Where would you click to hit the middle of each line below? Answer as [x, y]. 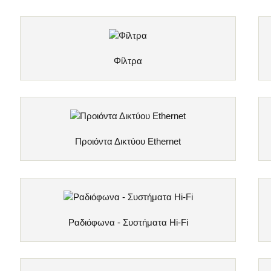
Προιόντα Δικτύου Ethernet [128, 142]
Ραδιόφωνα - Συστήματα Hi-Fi [128, 222]
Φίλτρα [128, 61]
